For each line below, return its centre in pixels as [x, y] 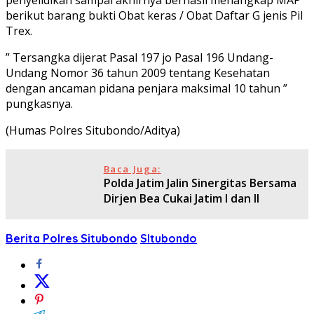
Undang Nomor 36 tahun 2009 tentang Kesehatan [138, 73]
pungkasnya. [39, 103]
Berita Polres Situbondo [71, 238]
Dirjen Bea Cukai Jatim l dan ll [181, 198]
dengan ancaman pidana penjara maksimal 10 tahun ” [146, 88]
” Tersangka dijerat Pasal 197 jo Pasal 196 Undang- [139, 57]
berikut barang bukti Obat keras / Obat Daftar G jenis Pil [154, 15]
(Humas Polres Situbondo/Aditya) [93, 130]
